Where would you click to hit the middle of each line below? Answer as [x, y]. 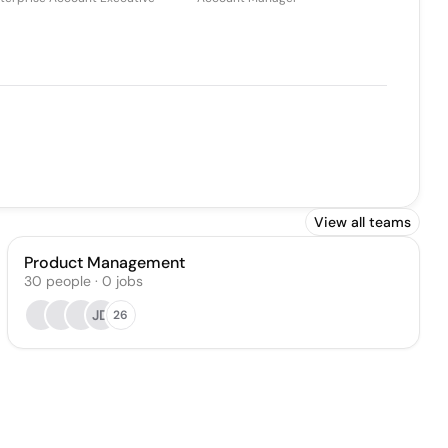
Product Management [104, 262]
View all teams [362, 222]
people [68, 281]
